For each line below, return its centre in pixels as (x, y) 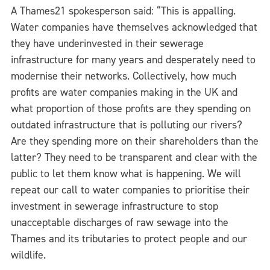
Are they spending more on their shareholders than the (135, 141)
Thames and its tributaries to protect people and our (129, 238)
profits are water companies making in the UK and (124, 92)
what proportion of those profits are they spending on (131, 108)
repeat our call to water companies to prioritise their (130, 190)
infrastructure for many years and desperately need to (133, 59)
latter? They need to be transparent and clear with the (134, 157)
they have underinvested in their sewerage (107, 43)
